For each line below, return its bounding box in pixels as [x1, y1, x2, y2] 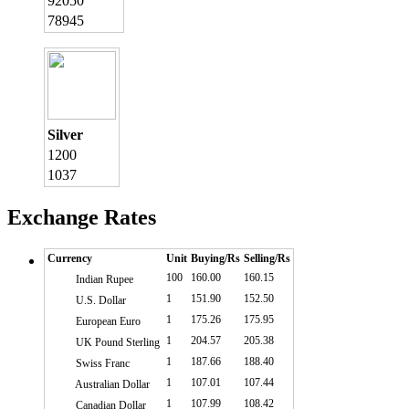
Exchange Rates [7, 205, 156, 230]
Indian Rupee [73, 273, 133, 287]
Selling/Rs [244, 252, 290, 266]
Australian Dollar [73, 378, 150, 392]
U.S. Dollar [73, 294, 126, 308]
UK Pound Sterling [73, 336, 160, 350]
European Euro [73, 315, 141, 329]
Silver [47, 127, 83, 143]
